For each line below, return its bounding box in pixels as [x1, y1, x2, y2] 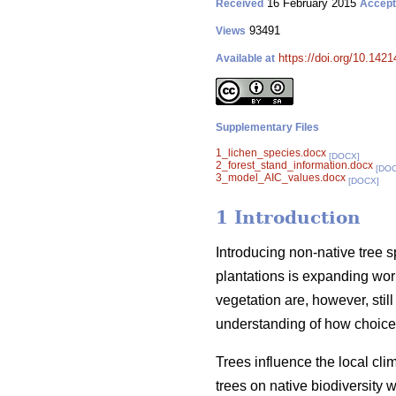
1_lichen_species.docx [216, 147, 326, 159]
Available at [216, 52, 275, 65]
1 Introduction [216, 207, 361, 229]
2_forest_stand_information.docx [216, 159, 373, 171]
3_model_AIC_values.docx [216, 171, 346, 184]
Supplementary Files [216, 121, 319, 133]
